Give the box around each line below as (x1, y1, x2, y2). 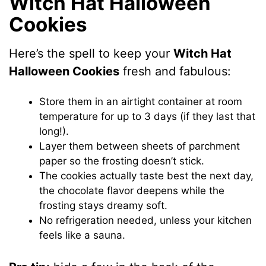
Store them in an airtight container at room (39, 96, 243, 108)
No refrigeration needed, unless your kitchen (39, 214, 252, 227)
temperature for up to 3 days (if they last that (39, 110, 256, 123)
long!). (39, 125, 69, 138)
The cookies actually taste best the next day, (39, 170, 254, 182)
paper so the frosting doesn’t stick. (39, 155, 205, 167)
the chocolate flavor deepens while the (39, 185, 225, 197)
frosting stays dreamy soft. (39, 199, 168, 212)
